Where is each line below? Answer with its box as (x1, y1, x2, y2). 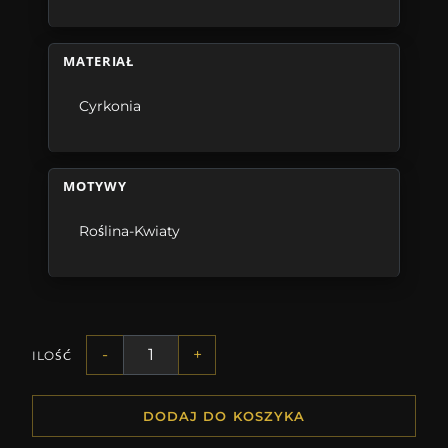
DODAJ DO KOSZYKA (142, 408, 306, 425)
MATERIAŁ (63, 52, 134, 71)
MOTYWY (63, 177, 127, 196)
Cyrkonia (79, 97, 142, 116)
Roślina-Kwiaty (79, 222, 181, 241)
